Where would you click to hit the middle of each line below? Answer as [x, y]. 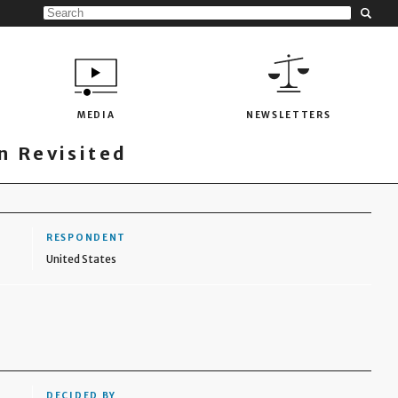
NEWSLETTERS [288, 115]
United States [82, 259]
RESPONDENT [87, 238]
